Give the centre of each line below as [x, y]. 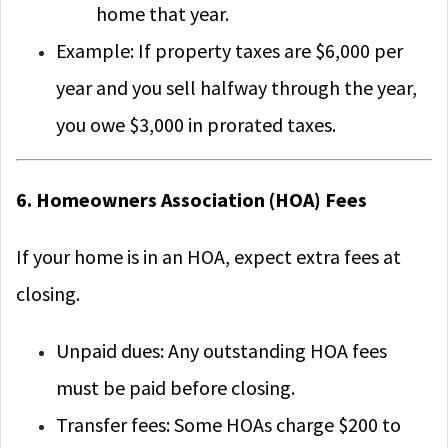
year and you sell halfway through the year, [236, 87]
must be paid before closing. [175, 387]
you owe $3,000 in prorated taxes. [196, 124]
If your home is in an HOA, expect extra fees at [208, 256]
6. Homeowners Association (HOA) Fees [191, 199]
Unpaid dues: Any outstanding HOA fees [221, 350]
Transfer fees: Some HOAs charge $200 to [228, 424]
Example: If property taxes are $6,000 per [229, 50]
